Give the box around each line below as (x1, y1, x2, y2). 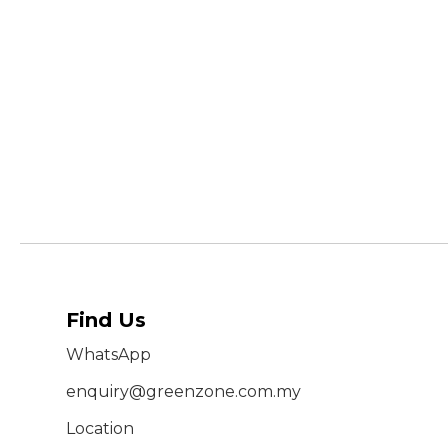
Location (66, 419, 134, 438)
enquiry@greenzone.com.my (66, 382, 301, 401)
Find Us (66, 308, 146, 332)
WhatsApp (66, 345, 151, 364)
